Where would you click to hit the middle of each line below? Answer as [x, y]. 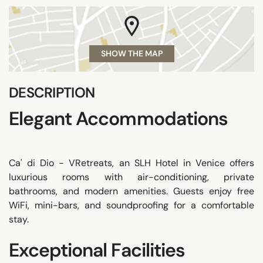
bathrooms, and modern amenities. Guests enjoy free [131, 191]
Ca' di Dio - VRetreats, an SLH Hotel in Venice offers [131, 163]
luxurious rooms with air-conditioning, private [131, 177]
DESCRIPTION [52, 92]
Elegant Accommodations [118, 118]
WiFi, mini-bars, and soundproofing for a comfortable [131, 205]
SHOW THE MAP [131, 53]
